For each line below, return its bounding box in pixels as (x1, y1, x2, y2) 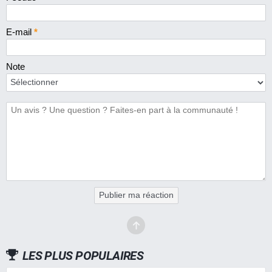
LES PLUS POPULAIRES (22, 248, 144, 263)
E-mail (6, 26, 34, 37)
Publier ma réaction (98, 190, 174, 200)
